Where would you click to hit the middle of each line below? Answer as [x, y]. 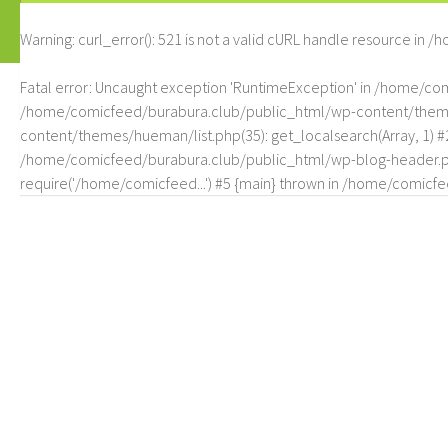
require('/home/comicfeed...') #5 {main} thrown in [181, 183]
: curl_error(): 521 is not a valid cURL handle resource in [250, 39]
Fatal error [54, 87]
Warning [46, 39]
